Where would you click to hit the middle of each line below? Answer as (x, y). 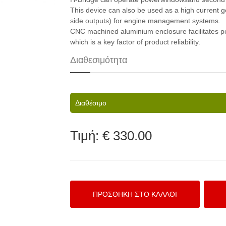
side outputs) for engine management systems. (145, 21)
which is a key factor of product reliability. (135, 42)
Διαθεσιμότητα (99, 60)
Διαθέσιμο (91, 103)
